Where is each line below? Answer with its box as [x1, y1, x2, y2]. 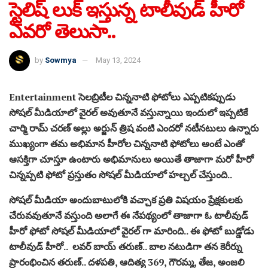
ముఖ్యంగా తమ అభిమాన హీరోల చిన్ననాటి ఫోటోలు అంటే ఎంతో [9, 137, 245, 151]
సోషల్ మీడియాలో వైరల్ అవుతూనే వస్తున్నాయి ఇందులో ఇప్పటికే [9, 106, 248, 120]
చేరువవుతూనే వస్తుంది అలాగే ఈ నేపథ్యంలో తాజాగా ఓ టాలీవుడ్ [9, 209, 248, 223]
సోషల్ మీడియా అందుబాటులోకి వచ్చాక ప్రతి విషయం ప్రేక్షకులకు [9, 193, 243, 207]
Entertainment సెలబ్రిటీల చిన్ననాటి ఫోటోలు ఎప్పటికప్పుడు [9, 90, 236, 104]
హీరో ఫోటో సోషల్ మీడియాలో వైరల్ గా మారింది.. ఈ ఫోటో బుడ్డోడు [9, 224, 254, 238]
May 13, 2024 [96, 55, 141, 65]
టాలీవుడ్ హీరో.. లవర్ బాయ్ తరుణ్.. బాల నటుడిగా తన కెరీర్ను [9, 240, 242, 254]
